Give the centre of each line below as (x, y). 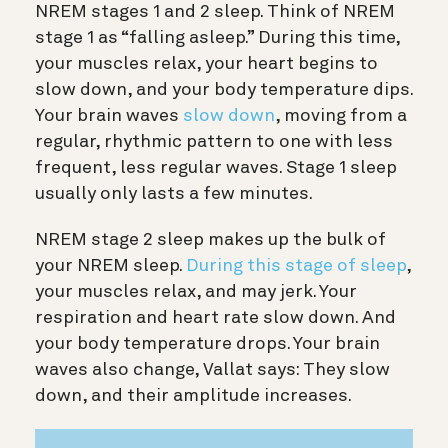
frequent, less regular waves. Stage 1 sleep (216, 168)
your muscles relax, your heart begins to (206, 64)
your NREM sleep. (108, 266)
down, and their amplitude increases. (195, 396)
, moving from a (341, 116)
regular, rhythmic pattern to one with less (214, 142)
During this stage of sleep (296, 266)
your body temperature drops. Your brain (207, 344)
